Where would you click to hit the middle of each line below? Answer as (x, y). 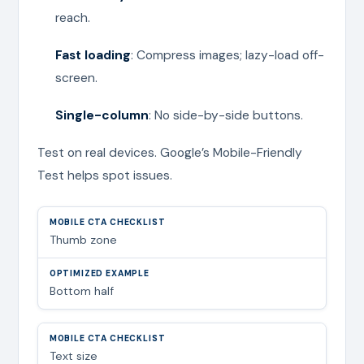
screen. (76, 78)
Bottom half (81, 290)
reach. (72, 17)
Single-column (102, 115)
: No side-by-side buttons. (225, 115)
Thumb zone (83, 239)
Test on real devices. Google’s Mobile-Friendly (169, 152)
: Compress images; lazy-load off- (227, 55)
